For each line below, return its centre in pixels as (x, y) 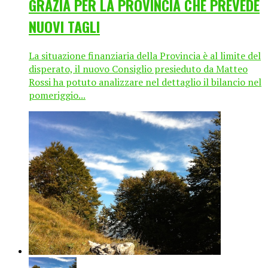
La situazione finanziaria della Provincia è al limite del (145, 55)
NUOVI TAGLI (64, 26)
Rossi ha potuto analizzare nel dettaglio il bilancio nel (145, 82)
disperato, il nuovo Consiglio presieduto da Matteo (138, 68)
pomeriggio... (57, 95)
